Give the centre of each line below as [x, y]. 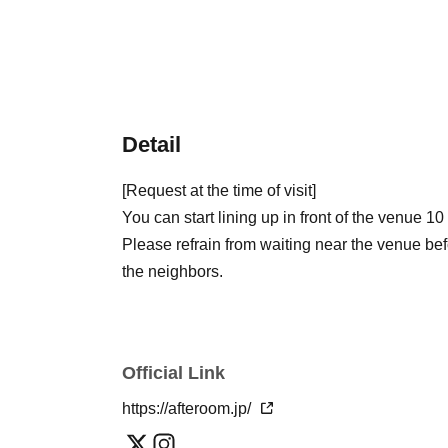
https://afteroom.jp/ [188, 408]
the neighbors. [172, 271]
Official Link [173, 372]
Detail [151, 144]
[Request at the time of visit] [219, 190]
